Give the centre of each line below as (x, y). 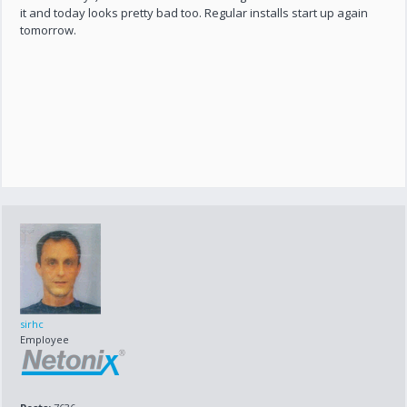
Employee (45, 339)
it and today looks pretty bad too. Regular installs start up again (194, 13)
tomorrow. (49, 30)
